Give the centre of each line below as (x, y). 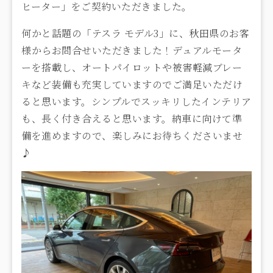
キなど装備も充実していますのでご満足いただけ (132, 84)
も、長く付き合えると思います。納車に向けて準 (132, 118)
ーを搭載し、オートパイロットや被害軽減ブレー (132, 67)
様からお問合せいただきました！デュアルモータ (132, 50)
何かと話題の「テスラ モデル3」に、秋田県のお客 (135, 33)
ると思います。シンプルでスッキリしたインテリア (136, 101)
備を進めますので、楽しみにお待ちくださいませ (132, 135)
